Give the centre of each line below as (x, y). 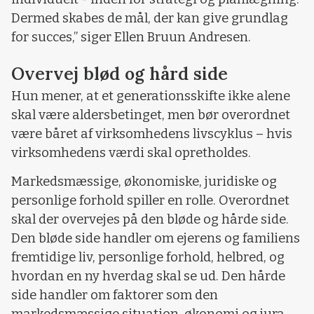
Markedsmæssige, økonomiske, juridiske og (144, 181)
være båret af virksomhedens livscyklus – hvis (152, 134)
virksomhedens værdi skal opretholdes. (131, 152)
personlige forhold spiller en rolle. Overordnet (150, 200)
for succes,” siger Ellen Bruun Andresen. (132, 37)
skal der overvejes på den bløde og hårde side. (150, 219)
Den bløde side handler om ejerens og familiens (156, 238)
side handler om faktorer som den (115, 295)
